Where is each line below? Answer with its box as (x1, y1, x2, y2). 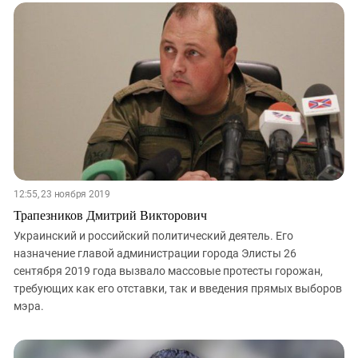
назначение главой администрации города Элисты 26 (14, 246, 296, 260)
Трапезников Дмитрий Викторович (14, 205, 207, 223)
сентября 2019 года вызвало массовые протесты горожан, (14, 264, 323, 277)
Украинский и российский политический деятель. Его (14, 229, 293, 242)
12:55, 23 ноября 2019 (14, 188, 110, 200)
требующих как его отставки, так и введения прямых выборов (14, 281, 342, 295)
